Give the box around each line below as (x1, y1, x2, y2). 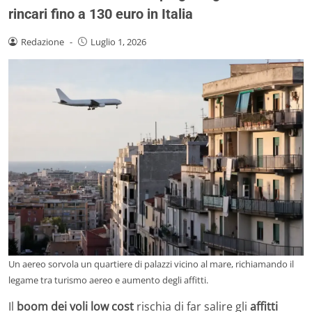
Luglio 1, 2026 (90, 35, 146, 48)
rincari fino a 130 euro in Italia (8, 5, 193, 22)
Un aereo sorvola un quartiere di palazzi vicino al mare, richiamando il (8, 258, 294, 271)
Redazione (20, 35, 64, 48)
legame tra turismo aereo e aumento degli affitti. (8, 274, 208, 287)
